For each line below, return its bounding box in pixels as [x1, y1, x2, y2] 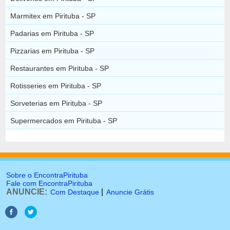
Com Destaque [50, 188, 99, 196]
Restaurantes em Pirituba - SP [10, 64, 109, 72]
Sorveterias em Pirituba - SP [10, 99, 103, 107]
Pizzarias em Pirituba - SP [10, 46, 95, 55]
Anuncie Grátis [106, 188, 154, 196]
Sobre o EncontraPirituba [6, 171, 88, 179]
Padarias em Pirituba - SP [10, 29, 94, 37]
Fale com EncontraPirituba [6, 179, 92, 187]
